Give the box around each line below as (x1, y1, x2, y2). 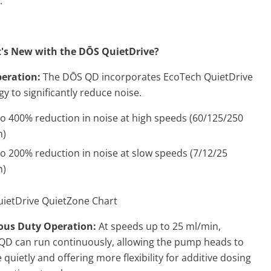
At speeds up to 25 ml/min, (99, 219, 221, 233)
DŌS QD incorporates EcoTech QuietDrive (62, 70, 253, 84)
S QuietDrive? (94, 45, 159, 59)
